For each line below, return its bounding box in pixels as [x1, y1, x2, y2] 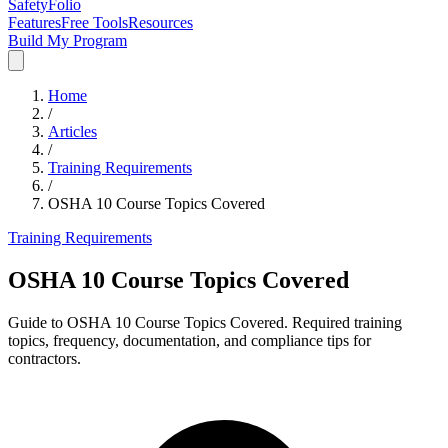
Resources [128, 14, 193, 31]
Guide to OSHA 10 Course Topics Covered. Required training [8, 313, 402, 331]
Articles [48, 123, 97, 140]
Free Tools [61, 14, 128, 31]
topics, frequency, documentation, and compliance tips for [8, 331, 371, 349]
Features [8, 14, 61, 31]
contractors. [8, 349, 81, 367]
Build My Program [8, 32, 127, 49]
